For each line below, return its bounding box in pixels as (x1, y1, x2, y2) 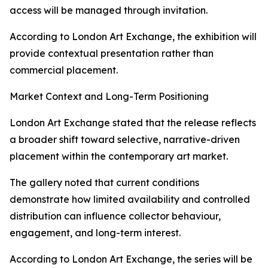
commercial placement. (10, 64, 118, 77)
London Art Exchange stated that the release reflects (10, 117, 256, 129)
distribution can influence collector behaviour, (10, 210, 221, 223)
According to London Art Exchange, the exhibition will (10, 31, 257, 43)
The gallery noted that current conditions (10, 176, 199, 189)
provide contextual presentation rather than (10, 47, 214, 60)
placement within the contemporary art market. (10, 150, 228, 163)
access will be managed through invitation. (10, 4, 208, 17)
